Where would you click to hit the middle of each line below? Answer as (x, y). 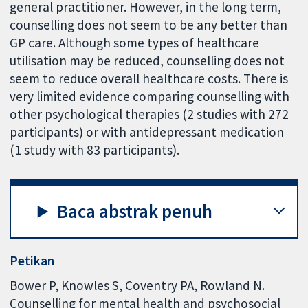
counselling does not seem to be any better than (149, 25)
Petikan (32, 261)
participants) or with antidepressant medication (147, 132)
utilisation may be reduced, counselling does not (147, 61)
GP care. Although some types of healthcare (135, 43)
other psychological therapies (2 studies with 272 (150, 114)
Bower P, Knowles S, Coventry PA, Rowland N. (137, 285)
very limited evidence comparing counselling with (150, 97)
